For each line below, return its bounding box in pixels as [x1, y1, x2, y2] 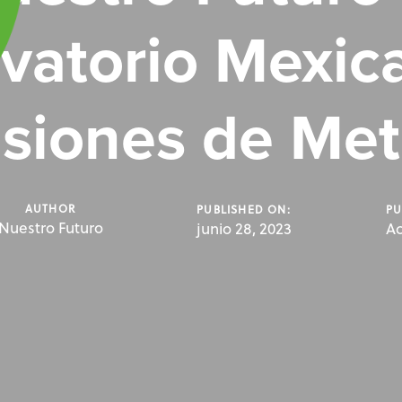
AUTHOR [24, 200, 76, 217]
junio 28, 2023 [197, 217, 293, 240]
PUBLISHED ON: [197, 201, 291, 218]
